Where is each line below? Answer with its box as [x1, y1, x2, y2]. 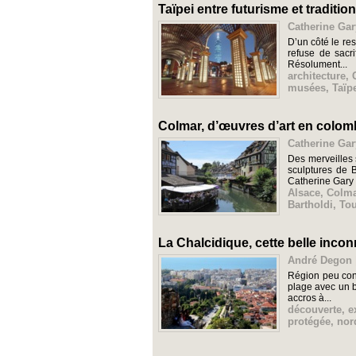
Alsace [288, 187, 320, 199]
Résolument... [288, 59, 347, 71]
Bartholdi [288, 199, 333, 211]
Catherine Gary [288, 176, 354, 188]
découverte [288, 304, 342, 316]
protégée [288, 315, 331, 328]
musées [288, 82, 326, 95]
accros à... [288, 292, 331, 304]
